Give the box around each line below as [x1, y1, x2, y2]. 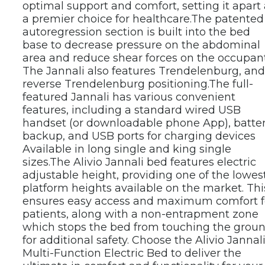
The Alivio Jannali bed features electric [50, 155, 256, 169]
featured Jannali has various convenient [22, 90, 235, 104]
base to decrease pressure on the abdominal [22, 38, 260, 51]
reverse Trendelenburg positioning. [22, 77, 209, 91]
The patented [191, 12, 264, 25]
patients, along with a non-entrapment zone [22, 207, 258, 221]
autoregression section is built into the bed [22, 25, 250, 38]
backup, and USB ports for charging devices [22, 129, 256, 143]
